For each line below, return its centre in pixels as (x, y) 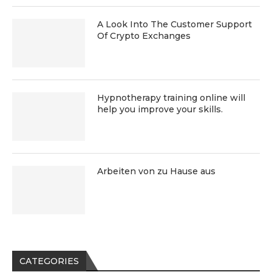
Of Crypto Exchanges (144, 36)
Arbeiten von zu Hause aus (156, 172)
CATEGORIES (49, 261)
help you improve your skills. (160, 110)
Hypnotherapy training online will (171, 98)
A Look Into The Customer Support (175, 25)
